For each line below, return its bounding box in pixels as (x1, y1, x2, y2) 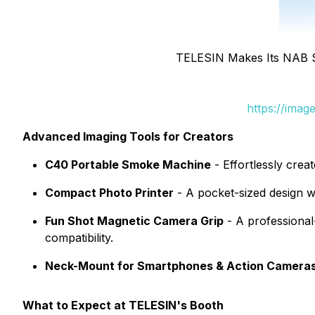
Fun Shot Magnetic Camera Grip (45, 214, 224, 228)
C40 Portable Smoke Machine (45, 157, 211, 172)
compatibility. (45, 231, 113, 245)
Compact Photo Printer (45, 186, 174, 200)
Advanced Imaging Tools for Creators (22, 129, 233, 143)
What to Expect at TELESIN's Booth (22, 298, 224, 312)
